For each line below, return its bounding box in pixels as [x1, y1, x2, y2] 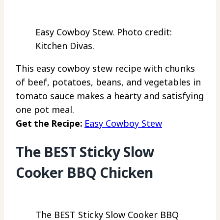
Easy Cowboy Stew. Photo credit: [35, 26, 172, 38]
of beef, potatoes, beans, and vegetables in [16, 76, 201, 88]
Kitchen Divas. [35, 39, 94, 52]
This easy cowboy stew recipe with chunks [16, 62, 195, 74]
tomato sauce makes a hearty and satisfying [16, 89, 204, 102]
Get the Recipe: [16, 117, 84, 129]
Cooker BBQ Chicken [16, 163, 153, 182]
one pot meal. [16, 103, 74, 115]
